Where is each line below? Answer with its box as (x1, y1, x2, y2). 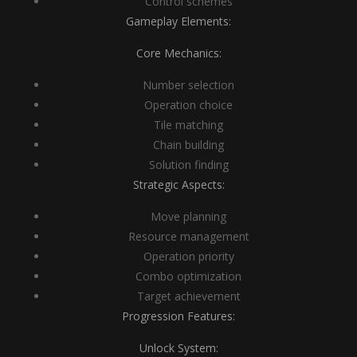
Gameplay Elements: (126, 14, 231, 29)
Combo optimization (135, 269, 241, 284)
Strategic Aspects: (132, 177, 225, 192)
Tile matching (154, 117, 223, 132)
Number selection (143, 77, 234, 92)
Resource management (127, 229, 249, 244)
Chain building (153, 137, 224, 152)
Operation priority (143, 249, 234, 264)
